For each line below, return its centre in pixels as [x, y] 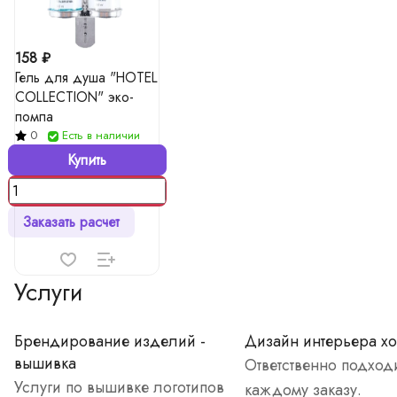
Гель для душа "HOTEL [86, 78]
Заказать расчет [71, 222]
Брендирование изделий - [110, 341]
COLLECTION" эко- [74, 97]
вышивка [45, 363]
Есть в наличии [101, 135]
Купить [87, 160]
